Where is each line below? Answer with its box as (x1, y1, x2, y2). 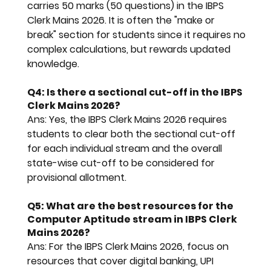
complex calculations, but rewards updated (27, 42, 233, 56)
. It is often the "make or (104, 13, 217, 27)
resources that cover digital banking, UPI (27, 253, 216, 268)
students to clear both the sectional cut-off (27, 126, 238, 141)
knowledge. (27, 56, 79, 71)
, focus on (182, 239, 231, 253)
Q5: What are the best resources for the (27, 198, 235, 213)
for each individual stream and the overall (27, 141, 224, 155)
